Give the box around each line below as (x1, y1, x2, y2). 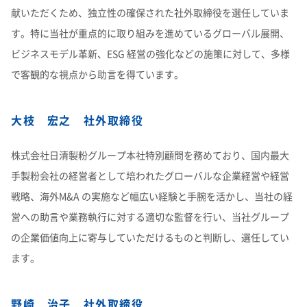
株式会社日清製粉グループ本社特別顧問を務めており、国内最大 (11, 148, 289, 162)
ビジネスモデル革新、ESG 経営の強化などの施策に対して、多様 (11, 47, 290, 60)
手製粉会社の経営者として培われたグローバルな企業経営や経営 (11, 169, 289, 182)
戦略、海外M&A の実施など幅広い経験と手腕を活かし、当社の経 (11, 189, 293, 203)
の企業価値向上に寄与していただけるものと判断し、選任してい (11, 230, 289, 244)
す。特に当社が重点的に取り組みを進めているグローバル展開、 (11, 26, 289, 40)
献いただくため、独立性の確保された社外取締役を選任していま (11, 5, 289, 19)
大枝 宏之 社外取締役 (11, 112, 144, 128)
